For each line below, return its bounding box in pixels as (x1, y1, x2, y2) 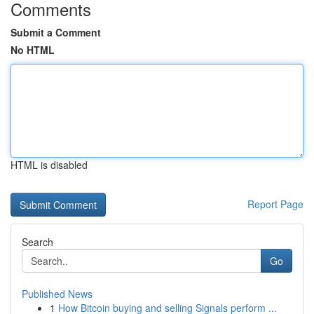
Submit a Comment (11, 25, 101, 39)
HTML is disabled (11, 158, 88, 172)
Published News (22, 287, 93, 301)
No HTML (11, 43, 55, 57)
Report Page (247, 197, 303, 211)
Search (22, 235, 53, 249)
